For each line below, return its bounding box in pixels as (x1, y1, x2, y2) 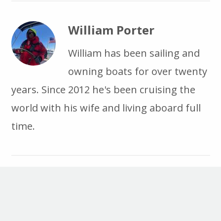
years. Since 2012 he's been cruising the (11, 82, 195, 96)
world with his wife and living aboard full (11, 101, 201, 114)
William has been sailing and (68, 46, 200, 60)
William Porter (68, 21, 154, 38)
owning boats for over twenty (68, 64, 207, 78)
